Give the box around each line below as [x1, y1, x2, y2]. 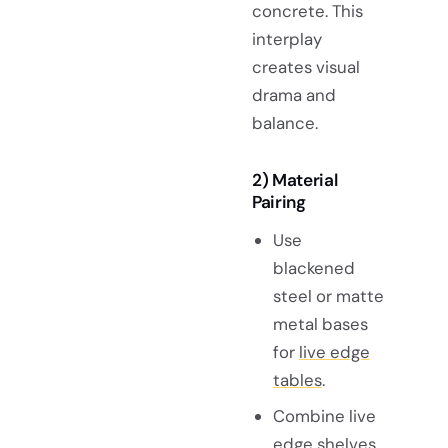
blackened [272, 256, 355, 279]
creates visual [252, 55, 360, 78]
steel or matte [272, 284, 384, 307]
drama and [252, 83, 336, 106]
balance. [252, 111, 318, 134]
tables [272, 368, 322, 391]
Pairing [252, 190, 306, 213]
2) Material [252, 168, 338, 191]
